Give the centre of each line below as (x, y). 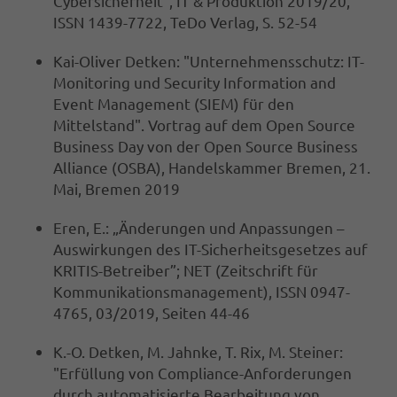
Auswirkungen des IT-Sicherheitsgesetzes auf (210, 249)
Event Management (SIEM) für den (174, 104)
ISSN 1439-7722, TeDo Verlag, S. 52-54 (185, 22)
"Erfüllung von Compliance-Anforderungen (202, 373)
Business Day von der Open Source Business (206, 146)
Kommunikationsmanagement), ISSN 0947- (202, 292)
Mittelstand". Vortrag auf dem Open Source (204, 125)
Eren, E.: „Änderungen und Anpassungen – (198, 228)
